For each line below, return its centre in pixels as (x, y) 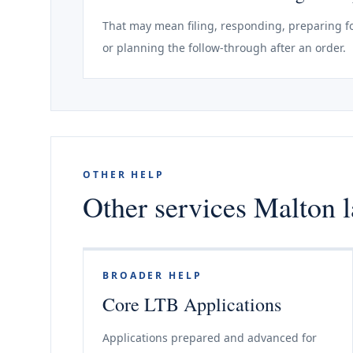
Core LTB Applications (192, 304)
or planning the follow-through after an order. (224, 48)
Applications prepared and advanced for (210, 338)
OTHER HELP (124, 175)
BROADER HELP (152, 275)
